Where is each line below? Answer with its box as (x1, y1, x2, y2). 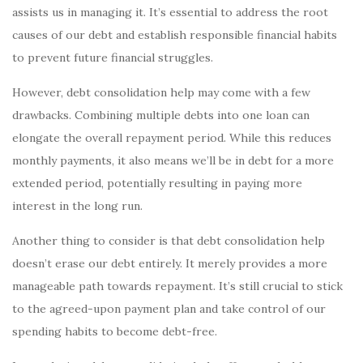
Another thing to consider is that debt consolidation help (12, 233, 325, 248)
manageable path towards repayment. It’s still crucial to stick (12, 279, 343, 293)
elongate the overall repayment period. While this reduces (12, 130, 331, 145)
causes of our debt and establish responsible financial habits (12, 28, 337, 42)
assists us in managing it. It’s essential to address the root (12, 5, 328, 19)
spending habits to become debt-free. (12, 324, 217, 339)
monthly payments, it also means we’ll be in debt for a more (12, 153, 334, 168)
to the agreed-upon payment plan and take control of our (12, 301, 326, 316)
